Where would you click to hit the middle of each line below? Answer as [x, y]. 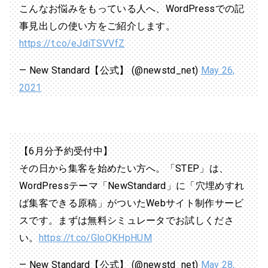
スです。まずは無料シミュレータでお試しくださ [127, 220]
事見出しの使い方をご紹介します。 [98, 26]
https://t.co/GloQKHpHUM [95, 237]
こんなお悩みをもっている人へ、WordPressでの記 [132, 8]
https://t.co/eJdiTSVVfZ [72, 43]
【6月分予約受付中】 [66, 151]
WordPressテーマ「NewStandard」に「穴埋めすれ [132, 185]
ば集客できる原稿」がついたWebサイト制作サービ [132, 203]
